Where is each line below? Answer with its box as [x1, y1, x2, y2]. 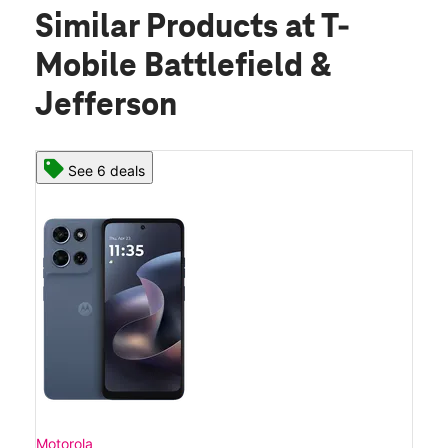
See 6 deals [68, 161, 145, 179]
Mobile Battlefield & [35, 48, 331, 85]
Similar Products [35, 9, 285, 46]
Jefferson [35, 87, 177, 124]
